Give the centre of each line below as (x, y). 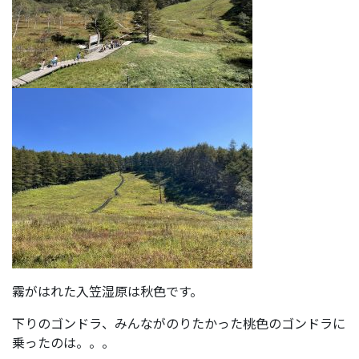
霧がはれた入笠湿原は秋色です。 (107, 291)
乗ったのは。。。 (63, 343)
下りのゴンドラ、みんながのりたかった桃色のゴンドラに (179, 323)
